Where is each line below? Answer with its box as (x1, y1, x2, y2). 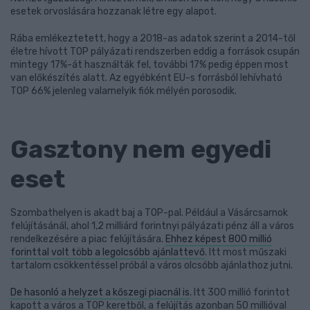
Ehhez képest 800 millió (165, 233, 272, 245)
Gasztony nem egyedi (10, 134, 271, 164)
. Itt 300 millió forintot (190, 286, 290, 298)
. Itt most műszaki (205, 246, 286, 258)
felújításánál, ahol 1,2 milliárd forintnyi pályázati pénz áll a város (10, 220, 294, 232)
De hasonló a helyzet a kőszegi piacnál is (10, 286, 190, 298)
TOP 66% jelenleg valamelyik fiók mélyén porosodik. (10, 85, 239, 97)
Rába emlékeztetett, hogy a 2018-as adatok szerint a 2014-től (10, 33, 295, 44)
